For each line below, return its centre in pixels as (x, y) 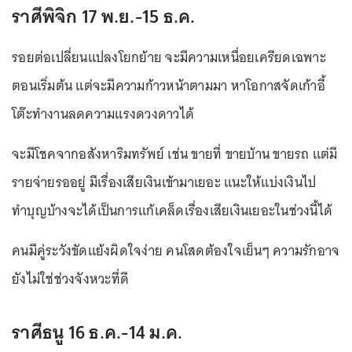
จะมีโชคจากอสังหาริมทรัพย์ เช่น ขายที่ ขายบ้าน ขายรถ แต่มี (175, 154)
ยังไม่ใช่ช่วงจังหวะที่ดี (70, 279)
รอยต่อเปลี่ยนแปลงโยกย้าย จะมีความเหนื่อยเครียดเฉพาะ (169, 57)
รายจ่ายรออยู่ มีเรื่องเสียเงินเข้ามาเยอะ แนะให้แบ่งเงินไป (164, 182)
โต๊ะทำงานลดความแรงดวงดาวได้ (103, 114)
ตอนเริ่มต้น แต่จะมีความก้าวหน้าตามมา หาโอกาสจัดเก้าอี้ (169, 85)
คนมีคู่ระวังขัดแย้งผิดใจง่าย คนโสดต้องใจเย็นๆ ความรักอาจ (176, 250)
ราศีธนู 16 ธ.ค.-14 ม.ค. (97, 332)
